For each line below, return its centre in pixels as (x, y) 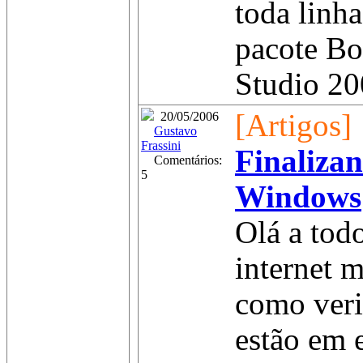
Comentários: (181, 160)
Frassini (161, 145)
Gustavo (175, 131)
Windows (298, 197)
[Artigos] (293, 126)
